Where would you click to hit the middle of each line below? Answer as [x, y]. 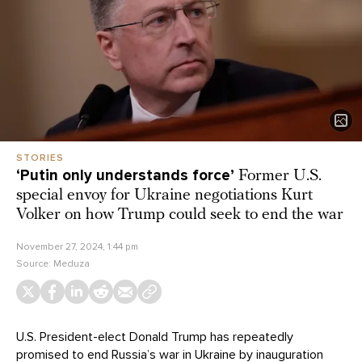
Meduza [72, 264]
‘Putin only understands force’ [127, 176]
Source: [35, 264]
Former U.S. [280, 177]
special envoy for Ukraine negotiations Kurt [164, 196]
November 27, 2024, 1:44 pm [77, 247]
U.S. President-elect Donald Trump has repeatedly [155, 337]
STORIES [40, 158]
